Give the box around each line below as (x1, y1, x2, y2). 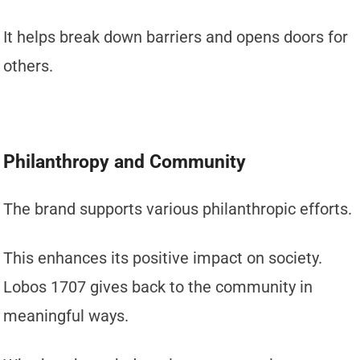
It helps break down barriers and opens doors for (3, 27, 349, 47)
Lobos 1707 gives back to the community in (3, 276, 313, 297)
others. (3, 55, 54, 76)
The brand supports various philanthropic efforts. (3, 198, 353, 219)
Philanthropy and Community (3, 150, 247, 173)
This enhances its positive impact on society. (3, 247, 323, 268)
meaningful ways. (3, 305, 129, 325)
